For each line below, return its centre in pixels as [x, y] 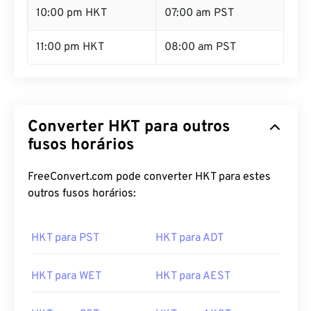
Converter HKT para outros [129, 127]
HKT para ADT [190, 238]
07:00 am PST [199, 13]
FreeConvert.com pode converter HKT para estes [149, 177]
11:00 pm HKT [70, 47]
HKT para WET [66, 276]
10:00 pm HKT [72, 13]
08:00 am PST [200, 47]
